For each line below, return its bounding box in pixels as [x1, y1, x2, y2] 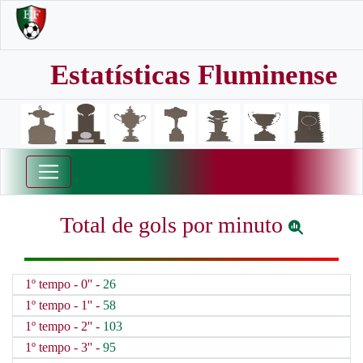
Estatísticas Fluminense [50, 59, 338, 91]
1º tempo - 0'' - [25, 277, 103, 291]
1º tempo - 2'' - [25, 319, 103, 333]
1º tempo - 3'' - [25, 340, 103, 354]
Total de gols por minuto [60, 212, 288, 237]
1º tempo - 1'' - [25, 298, 103, 312]
